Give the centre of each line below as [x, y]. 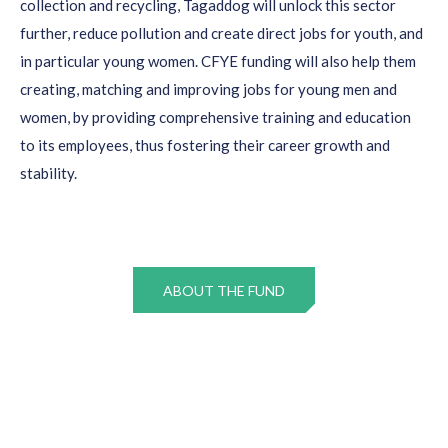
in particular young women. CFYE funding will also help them [218, 61]
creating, [51, 89]
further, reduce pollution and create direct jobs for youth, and [221, 33]
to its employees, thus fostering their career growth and [205, 145]
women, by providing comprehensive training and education [215, 117]
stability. [48, 173]
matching [112, 89]
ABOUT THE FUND [224, 290]
